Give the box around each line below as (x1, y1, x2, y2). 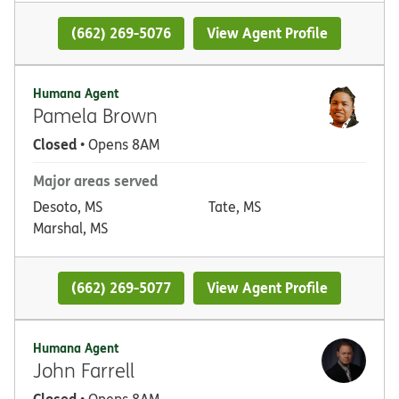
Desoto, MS (33, 197, 102, 217)
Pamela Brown (33, 102, 158, 129)
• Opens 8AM (77, 134, 159, 155)
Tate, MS (208, 197, 261, 217)
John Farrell (33, 357, 134, 384)
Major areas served (33, 170, 158, 191)
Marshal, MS (33, 218, 108, 239)
